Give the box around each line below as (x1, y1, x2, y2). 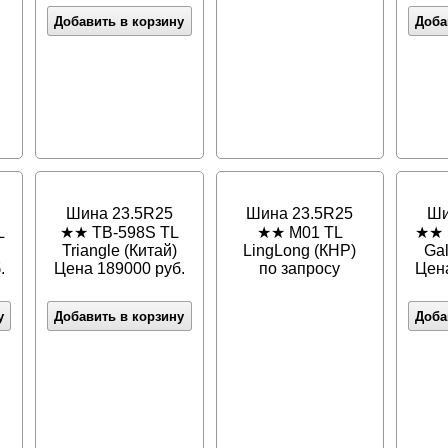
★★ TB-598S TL (59, 224, 179, 242)
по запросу (259, 260, 341, 278)
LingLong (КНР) (243, 242, 357, 260)
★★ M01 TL (256, 224, 343, 242)
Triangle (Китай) (61, 242, 177, 260)
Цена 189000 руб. (53, 260, 185, 278)
